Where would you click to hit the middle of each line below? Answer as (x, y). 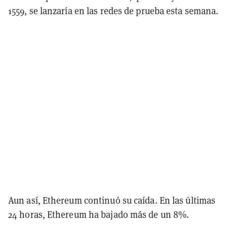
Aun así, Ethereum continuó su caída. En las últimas (112, 200)
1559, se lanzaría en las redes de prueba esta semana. (113, 11)
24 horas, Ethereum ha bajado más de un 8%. (99, 214)
